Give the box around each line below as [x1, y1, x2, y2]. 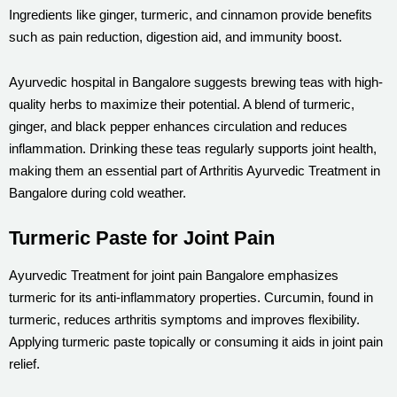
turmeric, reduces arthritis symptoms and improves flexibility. [9, 311, 360, 327]
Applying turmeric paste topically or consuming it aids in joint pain [9, 333, 383, 349]
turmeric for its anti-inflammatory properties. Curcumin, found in [9, 289, 373, 305]
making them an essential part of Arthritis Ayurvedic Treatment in [9, 162, 380, 178]
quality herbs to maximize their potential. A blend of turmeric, [9, 96, 354, 112]
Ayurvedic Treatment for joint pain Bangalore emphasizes [9, 267, 339, 283]
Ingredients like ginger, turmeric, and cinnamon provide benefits [9, 6, 372, 22]
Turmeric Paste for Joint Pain [9, 226, 275, 249]
